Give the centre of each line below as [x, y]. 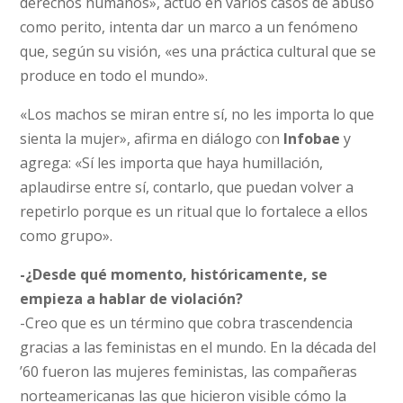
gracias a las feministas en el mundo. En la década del [198, 347]
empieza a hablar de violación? [132, 299]
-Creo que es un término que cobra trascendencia [187, 323]
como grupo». [67, 236]
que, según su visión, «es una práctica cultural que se [198, 51]
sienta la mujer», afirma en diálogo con [152, 139]
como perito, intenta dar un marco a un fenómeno [189, 27]
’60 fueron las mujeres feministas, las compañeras [189, 372]
